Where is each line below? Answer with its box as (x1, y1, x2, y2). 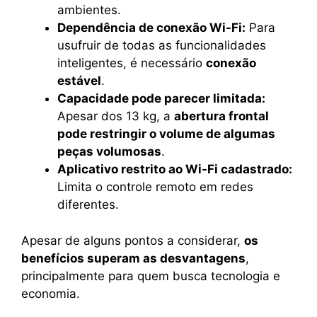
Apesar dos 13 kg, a (57, 109, 174, 124)
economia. (21, 286, 80, 301)
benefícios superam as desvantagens (21, 250, 246, 265)
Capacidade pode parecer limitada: (57, 91, 265, 106)
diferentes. (57, 197, 119, 212)
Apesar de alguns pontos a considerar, (21, 233, 244, 248)
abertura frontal (174, 109, 269, 124)
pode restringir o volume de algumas (57, 127, 275, 142)
